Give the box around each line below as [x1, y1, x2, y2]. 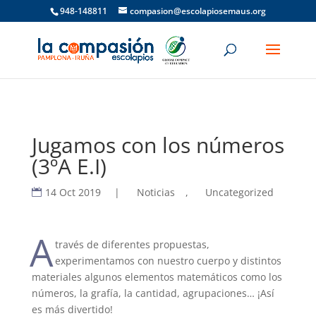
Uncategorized [205, 186, 274, 199]
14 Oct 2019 [44, 186, 101, 199]
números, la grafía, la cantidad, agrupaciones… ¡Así [31, 286, 274, 300]
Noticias [136, 186, 175, 199]
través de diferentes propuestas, [55, 238, 210, 251]
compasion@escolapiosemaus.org [129, 5, 266, 17]
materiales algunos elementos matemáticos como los [31, 270, 282, 284]
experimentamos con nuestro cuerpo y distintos [55, 254, 282, 267]
